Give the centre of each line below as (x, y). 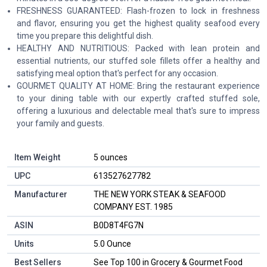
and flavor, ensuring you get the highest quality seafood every (138, 23)
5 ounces (111, 157)
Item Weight (37, 157)
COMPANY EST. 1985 (133, 207)
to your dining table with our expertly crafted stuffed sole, (138, 98)
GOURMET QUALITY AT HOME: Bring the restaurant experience (138, 86)
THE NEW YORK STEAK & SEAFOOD (160, 194)
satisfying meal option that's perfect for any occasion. (117, 73)
